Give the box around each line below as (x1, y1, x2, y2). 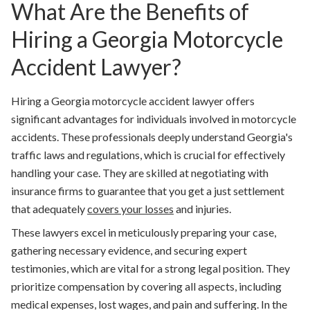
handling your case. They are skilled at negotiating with (11, 166, 268, 180)
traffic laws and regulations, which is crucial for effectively (11, 148, 285, 162)
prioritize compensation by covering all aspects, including (11, 280, 282, 293)
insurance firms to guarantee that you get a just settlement (11, 184, 284, 198)
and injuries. (174, 202, 231, 216)
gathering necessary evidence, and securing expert (11, 244, 247, 257)
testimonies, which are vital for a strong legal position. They (11, 262, 290, 275)
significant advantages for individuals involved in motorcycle (11, 112, 296, 126)
